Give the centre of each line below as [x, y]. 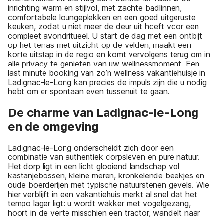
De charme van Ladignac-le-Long [103, 113]
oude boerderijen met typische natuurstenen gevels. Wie [109, 185]
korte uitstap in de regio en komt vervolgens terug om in [109, 55]
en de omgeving [53, 127]
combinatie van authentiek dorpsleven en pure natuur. [104, 157]
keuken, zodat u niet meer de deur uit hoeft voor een [103, 27]
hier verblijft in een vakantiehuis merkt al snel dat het [102, 194]
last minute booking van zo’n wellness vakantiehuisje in [107, 73]
